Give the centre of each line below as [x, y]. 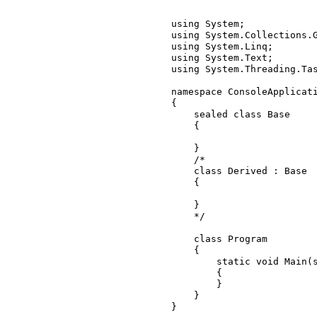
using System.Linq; [222, 46]
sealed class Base [183, 114]
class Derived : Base [183, 171]
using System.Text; [222, 58]
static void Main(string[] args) [194, 261]
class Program [183, 239]
